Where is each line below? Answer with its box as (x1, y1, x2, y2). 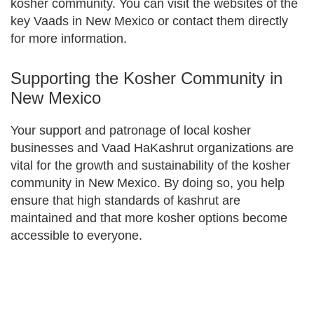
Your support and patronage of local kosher (11, 123, 251, 137)
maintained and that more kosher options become (11, 211, 287, 225)
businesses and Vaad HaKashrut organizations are (11, 141, 294, 155)
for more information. (11, 32, 127, 46)
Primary (10, 286, 68, 303)
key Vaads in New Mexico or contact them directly (11, 14, 288, 28)
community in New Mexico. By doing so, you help (11, 176, 285, 190)
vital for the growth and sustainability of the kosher (11, 158, 290, 172)
